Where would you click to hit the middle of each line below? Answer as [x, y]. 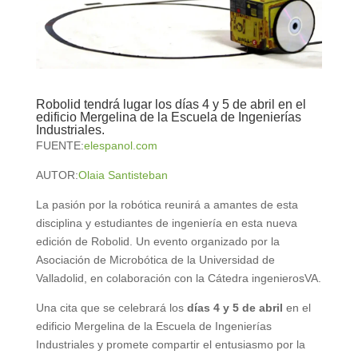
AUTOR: [57, 175]
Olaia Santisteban [123, 175]
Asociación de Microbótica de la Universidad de [155, 259]
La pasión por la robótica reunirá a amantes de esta [167, 204]
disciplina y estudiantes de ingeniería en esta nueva [166, 223]
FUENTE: [60, 145]
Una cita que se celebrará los [111, 307]
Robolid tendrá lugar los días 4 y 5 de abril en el [171, 104]
